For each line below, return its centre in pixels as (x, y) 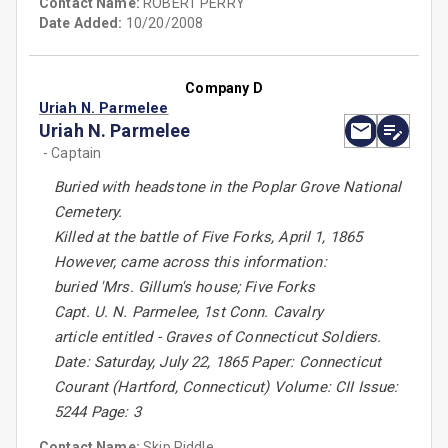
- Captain (72, 153)
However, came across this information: (190, 262)
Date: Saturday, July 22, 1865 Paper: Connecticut (218, 362)
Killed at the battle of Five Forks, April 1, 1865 (208, 237)
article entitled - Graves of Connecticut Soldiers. (218, 337)
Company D (224, 88)
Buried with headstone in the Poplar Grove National (228, 187)
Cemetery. (88, 212)
